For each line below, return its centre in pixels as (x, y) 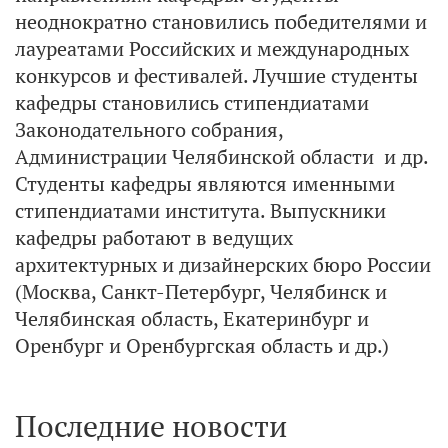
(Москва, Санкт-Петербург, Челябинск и (201, 291)
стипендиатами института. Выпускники (200, 210)
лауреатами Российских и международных (212, 48)
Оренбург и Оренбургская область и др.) (204, 345)
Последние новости (151, 425)
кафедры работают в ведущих (154, 237)
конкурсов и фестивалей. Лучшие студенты (216, 75)
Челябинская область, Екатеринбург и (192, 318)
